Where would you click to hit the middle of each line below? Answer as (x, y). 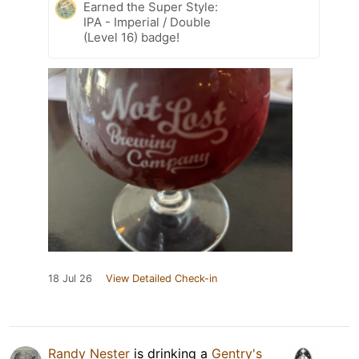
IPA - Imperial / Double (147, 22)
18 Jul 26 (70, 278)
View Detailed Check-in (161, 278)
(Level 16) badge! (131, 37)
